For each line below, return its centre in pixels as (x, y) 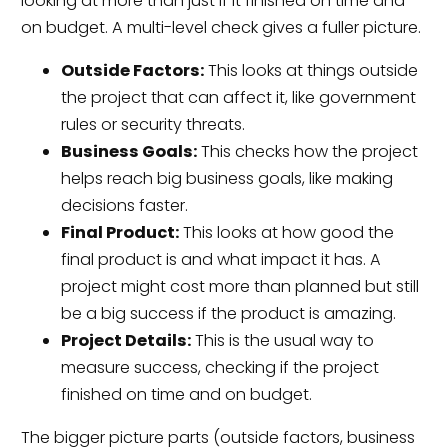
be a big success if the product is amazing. (228, 313)
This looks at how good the (286, 232)
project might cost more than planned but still (239, 286)
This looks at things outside (310, 70)
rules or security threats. (152, 124)
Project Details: (125, 340)
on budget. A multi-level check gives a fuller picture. (220, 27)
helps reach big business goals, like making (226, 178)
